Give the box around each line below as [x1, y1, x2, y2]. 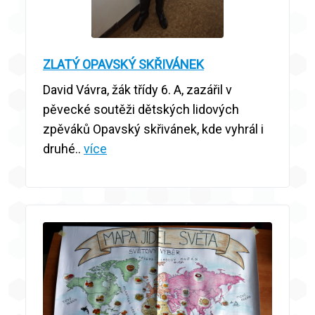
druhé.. [43, 141, 84, 156]
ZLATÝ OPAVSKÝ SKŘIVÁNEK [43, 56, 204, 72]
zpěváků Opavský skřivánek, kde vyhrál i [43, 121, 264, 136]
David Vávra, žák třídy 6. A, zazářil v [43, 82, 232, 97]
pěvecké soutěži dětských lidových [43, 101, 239, 117]
